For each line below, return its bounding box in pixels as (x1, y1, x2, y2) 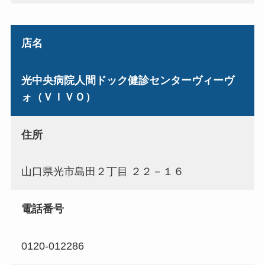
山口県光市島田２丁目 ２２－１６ (21, 166, 184, 178)
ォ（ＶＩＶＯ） (21, 91, 96, 103)
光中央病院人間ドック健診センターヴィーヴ (21, 74, 234, 86)
